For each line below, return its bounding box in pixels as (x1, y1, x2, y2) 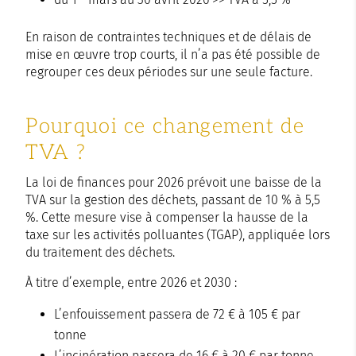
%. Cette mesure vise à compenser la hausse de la (25, 209, 309, 225)
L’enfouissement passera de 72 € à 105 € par (54, 306, 301, 322)
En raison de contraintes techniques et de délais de (25, 29, 312, 44)
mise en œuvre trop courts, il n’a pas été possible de (25, 46, 321, 62)
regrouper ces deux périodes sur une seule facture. (25, 64, 313, 79)
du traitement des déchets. (25, 244, 176, 260)
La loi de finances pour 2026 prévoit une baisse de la (25, 174, 323, 190)
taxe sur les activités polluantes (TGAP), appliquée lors (25, 226, 331, 242)
